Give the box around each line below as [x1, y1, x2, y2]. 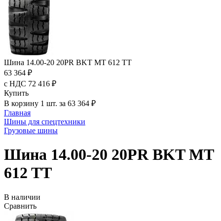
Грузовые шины [4, 126, 58, 135]
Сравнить [4, 201, 37, 210]
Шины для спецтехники [4, 117, 85, 126]
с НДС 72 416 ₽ [4, 79, 56, 88]
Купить [4, 89, 29, 97]
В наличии [4, 192, 40, 201]
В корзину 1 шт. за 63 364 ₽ [4, 99, 96, 108]
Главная [4, 109, 31, 117]
